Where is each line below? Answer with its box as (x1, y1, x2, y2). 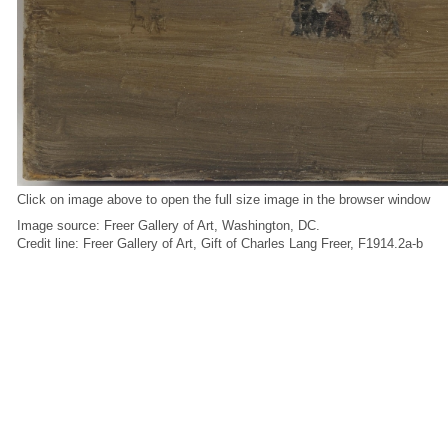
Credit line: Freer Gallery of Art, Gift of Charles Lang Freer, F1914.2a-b (17, 236, 423, 252)
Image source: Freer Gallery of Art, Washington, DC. (17, 218, 320, 234)
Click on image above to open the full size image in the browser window (17, 192, 430, 208)
